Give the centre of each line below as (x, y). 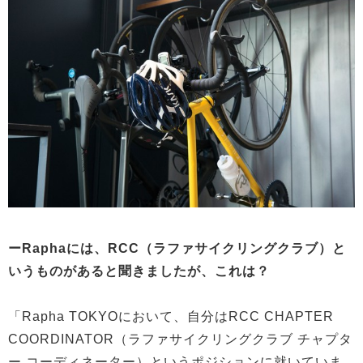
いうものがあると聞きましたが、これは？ (139, 271)
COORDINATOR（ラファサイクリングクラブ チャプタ (180, 339)
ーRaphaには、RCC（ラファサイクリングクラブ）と (177, 248)
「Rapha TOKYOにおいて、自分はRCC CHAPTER (171, 316)
